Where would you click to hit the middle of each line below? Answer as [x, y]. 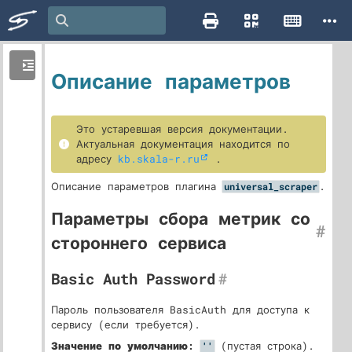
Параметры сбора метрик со [181, 218]
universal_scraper [271, 187]
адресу [97, 159]
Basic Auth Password [133, 279]
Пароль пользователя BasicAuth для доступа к [180, 310]
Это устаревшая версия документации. [182, 129]
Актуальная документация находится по [183, 144]
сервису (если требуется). [126, 324]
